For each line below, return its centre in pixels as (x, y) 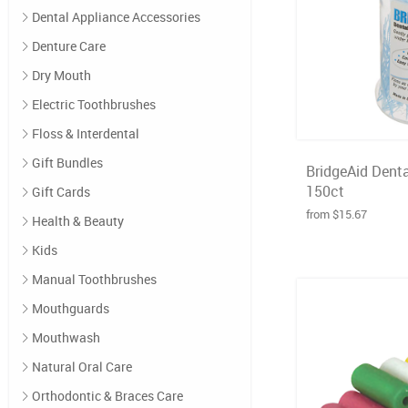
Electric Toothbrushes (94, 104)
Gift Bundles (67, 163)
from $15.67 (336, 214)
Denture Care (69, 46)
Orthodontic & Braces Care (107, 396)
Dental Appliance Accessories (116, 17)
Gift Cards (61, 192)
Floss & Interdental (86, 133)
